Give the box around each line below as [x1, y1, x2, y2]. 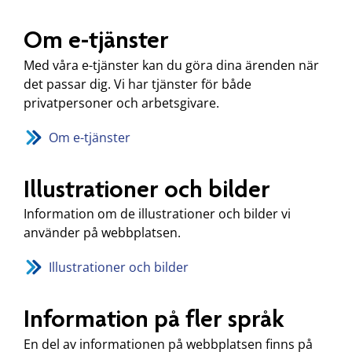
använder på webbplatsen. [24, 224, 181, 242]
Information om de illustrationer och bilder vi [24, 205, 291, 223]
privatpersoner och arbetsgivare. [24, 93, 219, 112]
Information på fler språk [24, 304, 284, 334]
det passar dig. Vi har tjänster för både [24, 75, 251, 93]
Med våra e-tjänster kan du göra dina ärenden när [24, 56, 319, 74]
